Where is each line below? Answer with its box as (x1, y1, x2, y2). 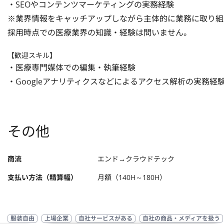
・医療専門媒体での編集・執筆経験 (7, 62, 135, 73)
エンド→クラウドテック (97, 154, 174, 163)
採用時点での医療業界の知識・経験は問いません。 (7, 27, 191, 38)
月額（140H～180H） (97, 172, 166, 182)
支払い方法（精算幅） (7, 172, 77, 182)
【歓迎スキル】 (7, 50, 56, 60)
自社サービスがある (78, 214, 132, 222)
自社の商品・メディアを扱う (142, 214, 220, 222)
